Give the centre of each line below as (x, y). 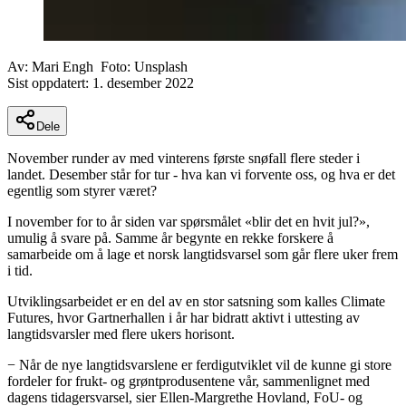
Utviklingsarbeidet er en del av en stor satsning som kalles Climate (196, 301)
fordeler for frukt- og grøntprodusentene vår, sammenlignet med (188, 381)
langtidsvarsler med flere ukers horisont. (121, 333)
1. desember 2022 (143, 82)
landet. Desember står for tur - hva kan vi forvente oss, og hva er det (201, 174)
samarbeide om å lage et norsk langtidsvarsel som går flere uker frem (203, 254)
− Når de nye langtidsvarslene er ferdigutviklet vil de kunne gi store (199, 364)
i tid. (20, 270)
